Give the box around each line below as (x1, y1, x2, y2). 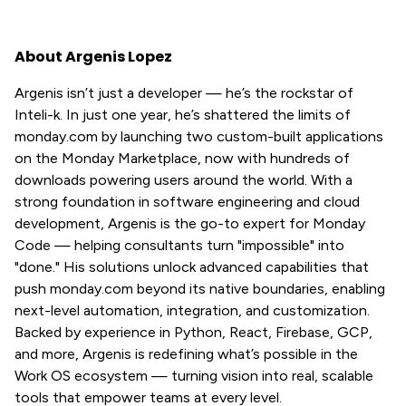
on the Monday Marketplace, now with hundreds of (14, 150, 350, 167)
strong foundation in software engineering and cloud (14, 193, 360, 210)
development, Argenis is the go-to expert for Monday (14, 215, 365, 232)
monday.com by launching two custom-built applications (14, 128, 383, 145)
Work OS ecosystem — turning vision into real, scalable (14, 367, 373, 384)
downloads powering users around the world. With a (14, 171, 353, 188)
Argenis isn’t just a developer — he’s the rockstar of (14, 84, 353, 101)
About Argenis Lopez (14, 46, 172, 67)
